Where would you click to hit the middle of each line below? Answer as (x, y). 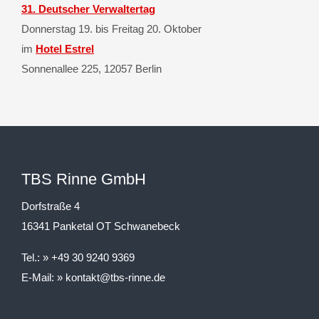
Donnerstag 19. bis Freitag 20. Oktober (111, 28)
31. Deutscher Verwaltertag (88, 9)
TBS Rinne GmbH (84, 179)
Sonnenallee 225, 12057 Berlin (91, 68)
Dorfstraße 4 (51, 206)
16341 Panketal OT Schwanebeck (101, 226)
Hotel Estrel (65, 48)
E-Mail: (39, 277)
